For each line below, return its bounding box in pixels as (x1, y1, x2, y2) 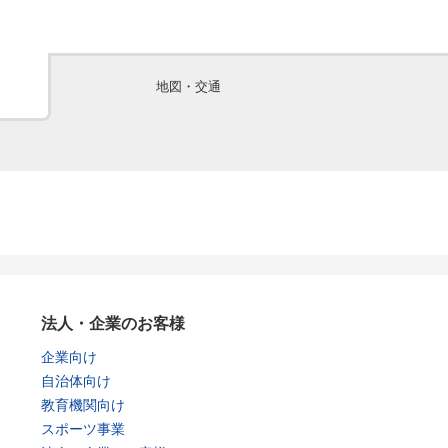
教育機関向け (41, 397, 125, 414)
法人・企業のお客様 (41, 315, 185, 333)
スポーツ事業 (41, 421, 125, 438)
